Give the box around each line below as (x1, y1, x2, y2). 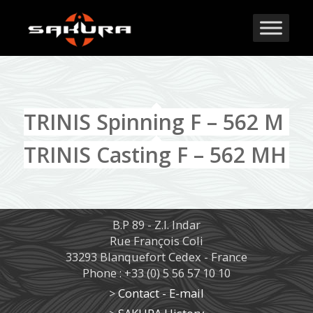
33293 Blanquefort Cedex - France (65, 249, 247, 265)
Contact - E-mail (117, 285, 204, 301)
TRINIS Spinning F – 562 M (23, 108, 284, 136)
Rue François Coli (109, 233, 203, 249)
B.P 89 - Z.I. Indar (112, 217, 201, 233)
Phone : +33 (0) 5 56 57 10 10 (82, 265, 231, 281)
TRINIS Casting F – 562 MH (23, 140, 286, 169)
